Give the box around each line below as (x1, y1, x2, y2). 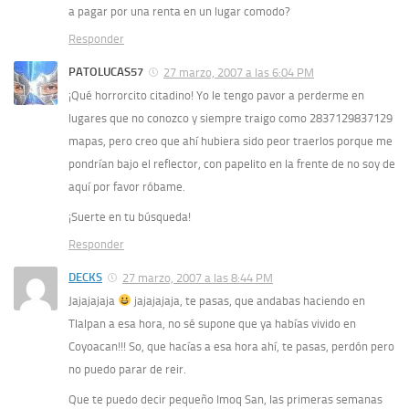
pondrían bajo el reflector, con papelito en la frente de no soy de (68, 156, 395, 171)
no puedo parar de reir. (68, 362, 186, 376)
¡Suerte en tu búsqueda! (68, 209, 191, 224)
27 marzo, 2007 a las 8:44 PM (122, 270, 273, 285)
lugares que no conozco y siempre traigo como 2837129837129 (68, 110, 393, 125)
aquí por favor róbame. (68, 179, 185, 194)
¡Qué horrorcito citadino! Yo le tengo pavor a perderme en (68, 88, 364, 102)
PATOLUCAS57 (68, 65, 143, 79)
